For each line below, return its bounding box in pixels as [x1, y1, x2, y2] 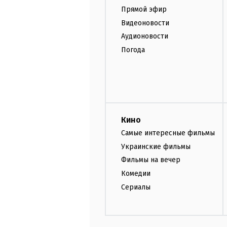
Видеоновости [121, 18, 169, 27]
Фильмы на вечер [121, 156, 180, 165]
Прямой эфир [121, 5, 167, 14]
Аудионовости [121, 32, 168, 41]
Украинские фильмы [121, 142, 191, 151]
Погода [121, 46, 145, 55]
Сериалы [121, 182, 150, 192]
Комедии [121, 169, 150, 178]
